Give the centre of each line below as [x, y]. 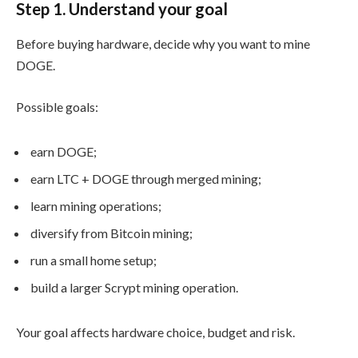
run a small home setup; [93, 260]
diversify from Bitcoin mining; [111, 233]
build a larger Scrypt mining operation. [134, 287]
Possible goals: [57, 107]
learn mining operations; [96, 205]
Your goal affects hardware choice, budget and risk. [155, 332]
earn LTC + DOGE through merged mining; [146, 178]
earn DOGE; [64, 151]
